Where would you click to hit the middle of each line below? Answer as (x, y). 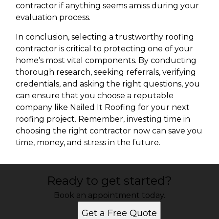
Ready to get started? (109, 181)
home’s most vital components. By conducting (106, 60)
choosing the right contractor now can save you (109, 131)
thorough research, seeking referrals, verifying (106, 72)
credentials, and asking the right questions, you (108, 84)
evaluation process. (53, 17)
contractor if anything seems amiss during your (107, 6)
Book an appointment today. (109, 195)
